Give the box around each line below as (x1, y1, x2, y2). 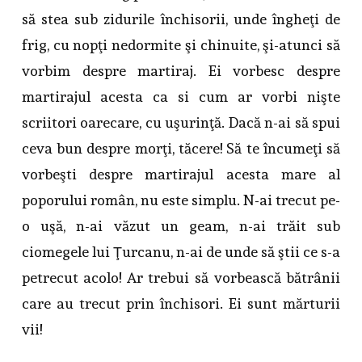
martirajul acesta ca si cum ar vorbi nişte (21, 88, 341, 106)
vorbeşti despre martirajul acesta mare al (21, 166, 341, 183)
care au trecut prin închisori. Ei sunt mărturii (21, 295, 341, 313)
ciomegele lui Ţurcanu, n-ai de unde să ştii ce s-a (21, 243, 341, 261)
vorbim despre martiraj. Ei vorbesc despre (21, 62, 341, 80)
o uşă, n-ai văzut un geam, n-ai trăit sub (21, 217, 341, 235)
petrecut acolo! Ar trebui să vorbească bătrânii (21, 269, 341, 287)
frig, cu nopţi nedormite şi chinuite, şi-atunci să (21, 36, 341, 54)
